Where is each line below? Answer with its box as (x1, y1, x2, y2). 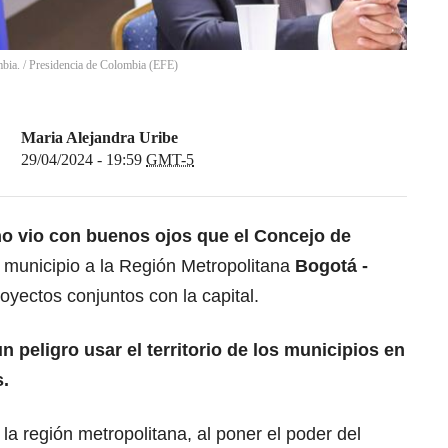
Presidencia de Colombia (29, 58, 146, 73)
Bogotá (295, 256, 357, 277)
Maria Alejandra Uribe (21, 129, 178, 147)
